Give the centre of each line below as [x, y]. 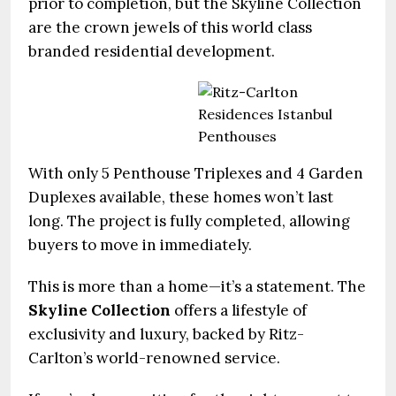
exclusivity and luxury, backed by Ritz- [166, 334]
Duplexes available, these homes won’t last [181, 197]
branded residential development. [152, 51]
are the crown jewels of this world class [170, 27]
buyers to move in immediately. [140, 245]
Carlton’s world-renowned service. [154, 358]
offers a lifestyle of [239, 310]
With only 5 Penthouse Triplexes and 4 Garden [196, 173]
